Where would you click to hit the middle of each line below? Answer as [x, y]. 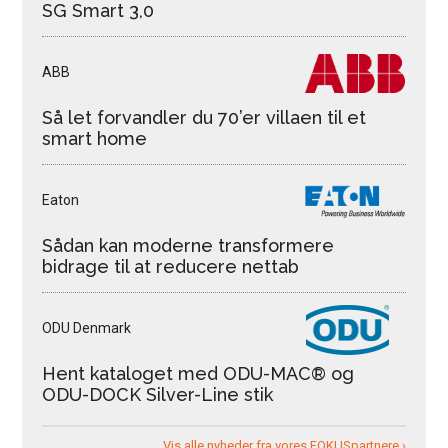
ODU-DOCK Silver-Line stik [158, 395]
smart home [95, 139]
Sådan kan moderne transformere [188, 246]
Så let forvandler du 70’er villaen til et [204, 118]
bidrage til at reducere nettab [171, 267]
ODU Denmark [87, 328]
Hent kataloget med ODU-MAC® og [198, 374]
